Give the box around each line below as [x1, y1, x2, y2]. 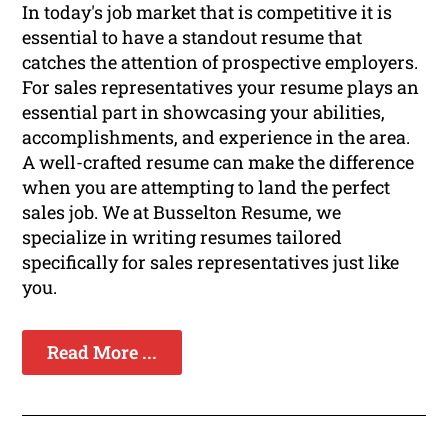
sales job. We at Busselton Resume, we [22, 200, 342, 225]
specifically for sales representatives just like [22, 250, 400, 275]
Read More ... [47, 340, 158, 365]
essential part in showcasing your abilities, [22, 100, 386, 125]
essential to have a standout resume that [22, 25, 363, 50]
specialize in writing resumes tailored [22, 225, 343, 250]
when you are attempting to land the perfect [22, 175, 391, 200]
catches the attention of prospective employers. [22, 50, 419, 75]
